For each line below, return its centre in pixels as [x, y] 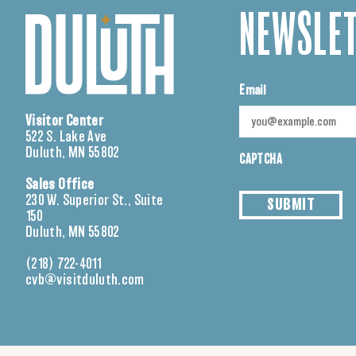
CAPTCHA [261, 160]
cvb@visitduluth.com [85, 281]
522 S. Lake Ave [66, 138]
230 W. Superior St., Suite [95, 201]
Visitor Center [65, 122]
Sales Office [60, 186]
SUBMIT [291, 205]
